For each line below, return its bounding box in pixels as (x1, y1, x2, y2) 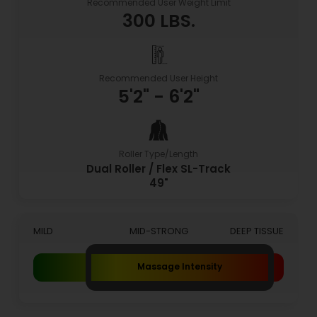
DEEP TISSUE (229, 224, 284, 238)
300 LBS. (122, 8, 195, 33)
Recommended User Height (99, 71, 218, 84)
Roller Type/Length (119, 147, 198, 160)
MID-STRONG (129, 224, 188, 238)
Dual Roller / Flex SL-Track (86, 161, 231, 176)
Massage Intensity (137, 260, 223, 272)
